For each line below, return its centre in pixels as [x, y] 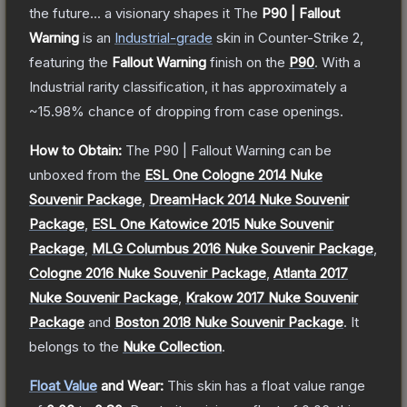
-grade [191, 37]
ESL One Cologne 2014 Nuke [233, 174]
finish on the [248, 62]
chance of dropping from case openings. [214, 111]
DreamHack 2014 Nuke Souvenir [249, 199]
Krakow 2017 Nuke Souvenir [272, 297]
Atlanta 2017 [311, 273]
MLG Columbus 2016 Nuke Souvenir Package [233, 248]
